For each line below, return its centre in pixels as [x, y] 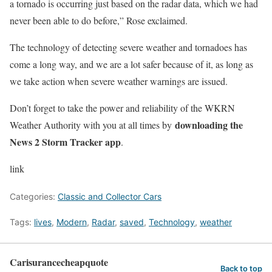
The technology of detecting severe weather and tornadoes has [128, 47]
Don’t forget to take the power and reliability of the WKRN [122, 107]
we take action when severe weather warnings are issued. [119, 81]
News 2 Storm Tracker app [65, 141]
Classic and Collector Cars [110, 196]
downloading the [209, 124]
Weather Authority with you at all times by [92, 124]
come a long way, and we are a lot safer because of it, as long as [131, 64]
